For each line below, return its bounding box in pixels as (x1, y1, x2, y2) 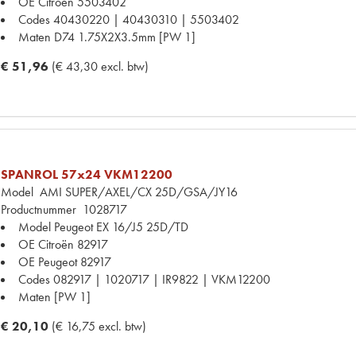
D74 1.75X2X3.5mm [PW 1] (54, 28, 195, 45)
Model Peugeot (18, 218, 93, 235)
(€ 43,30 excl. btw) (52, 57, 149, 75)
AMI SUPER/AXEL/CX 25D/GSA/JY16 (33, 183, 238, 200)
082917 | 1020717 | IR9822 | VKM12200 (53, 270, 270, 288)
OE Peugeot (18, 253, 77, 270)
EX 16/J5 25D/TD (96, 218, 188, 235)
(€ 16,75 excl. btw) (52, 317, 146, 335)
